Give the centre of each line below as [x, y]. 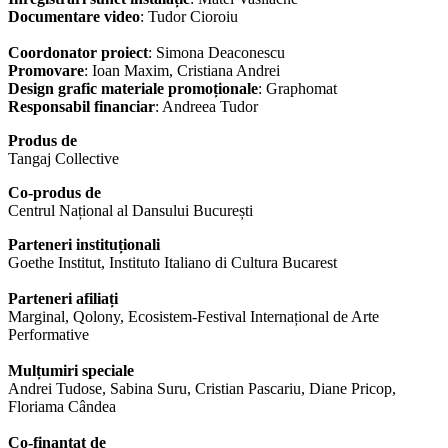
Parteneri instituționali [84, 245]
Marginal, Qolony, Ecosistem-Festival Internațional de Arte [193, 317]
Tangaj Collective [63, 159]
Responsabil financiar [81, 107]
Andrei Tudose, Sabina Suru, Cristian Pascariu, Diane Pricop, [202, 389]
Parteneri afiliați [63, 299]
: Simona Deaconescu [216, 53]
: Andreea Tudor [206, 107]
